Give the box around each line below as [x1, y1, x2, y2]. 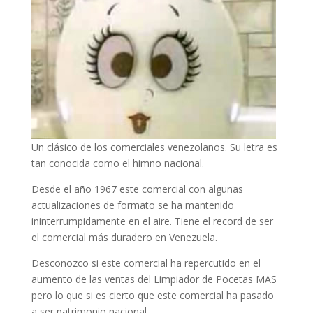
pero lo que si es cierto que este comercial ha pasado [31, 289, 274, 303]
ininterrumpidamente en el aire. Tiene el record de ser [31, 214, 273, 228]
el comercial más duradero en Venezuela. [31, 231, 217, 245]
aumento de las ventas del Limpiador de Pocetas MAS [31, 272, 277, 286]
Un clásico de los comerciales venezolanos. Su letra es [31, 140, 277, 154]
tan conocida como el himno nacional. [31, 156, 204, 170]
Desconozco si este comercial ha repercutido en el [31, 256, 261, 270]
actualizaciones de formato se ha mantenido [31, 198, 234, 212]
